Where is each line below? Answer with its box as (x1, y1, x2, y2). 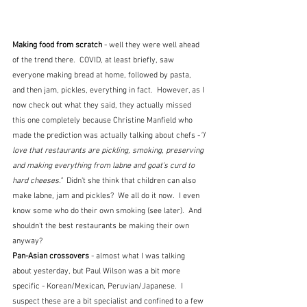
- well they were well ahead (104, 40, 201, 50)
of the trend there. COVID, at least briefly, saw (12, 55, 176, 65)
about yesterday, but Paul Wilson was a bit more (12, 266, 182, 276)
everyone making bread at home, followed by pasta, (12, 70, 193, 80)
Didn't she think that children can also (66, 175, 198, 186)
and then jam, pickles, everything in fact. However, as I (12, 85, 206, 95)
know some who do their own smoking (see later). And (12, 206, 204, 216)
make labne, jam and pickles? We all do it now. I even (12, 191, 201, 201)
